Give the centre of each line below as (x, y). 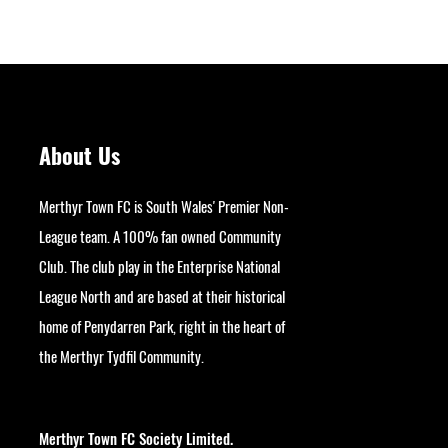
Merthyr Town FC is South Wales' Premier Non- (164, 205)
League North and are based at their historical (162, 295)
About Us (80, 154)
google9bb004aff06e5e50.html (94, 391)
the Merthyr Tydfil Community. (122, 355)
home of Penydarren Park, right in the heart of (162, 325)
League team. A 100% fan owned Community (160, 235)
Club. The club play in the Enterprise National (160, 265)
